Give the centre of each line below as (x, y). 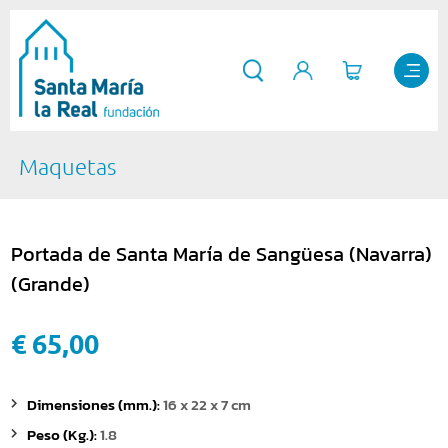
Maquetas (67, 167)
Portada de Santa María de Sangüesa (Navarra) (221, 254)
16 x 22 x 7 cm (207, 405)
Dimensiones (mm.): (95, 405)
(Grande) (50, 284)
